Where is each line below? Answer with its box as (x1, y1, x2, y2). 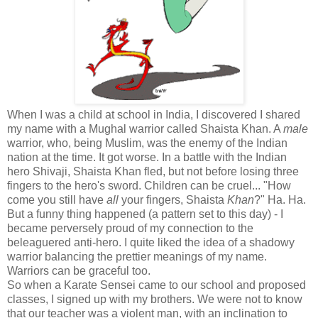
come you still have (7, 193, 106, 206)
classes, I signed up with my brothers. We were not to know (7, 292, 302, 305)
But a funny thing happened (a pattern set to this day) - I (7, 207, 283, 220)
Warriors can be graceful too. (7, 264, 150, 277)
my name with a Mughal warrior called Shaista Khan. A (7, 122, 283, 135)
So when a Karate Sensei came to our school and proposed (7, 278, 306, 291)
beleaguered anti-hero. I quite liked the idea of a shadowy (7, 236, 295, 248)
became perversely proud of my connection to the (7, 221, 253, 234)
